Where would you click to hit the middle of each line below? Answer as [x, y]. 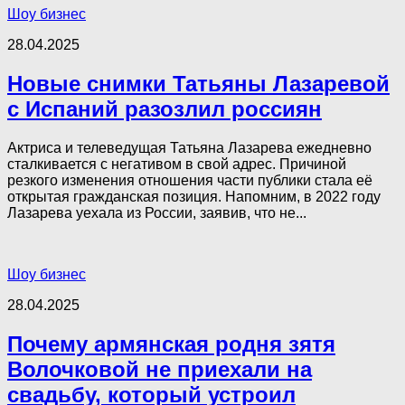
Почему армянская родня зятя [171, 344]
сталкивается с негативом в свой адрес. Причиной [177, 164]
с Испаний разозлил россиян [165, 108]
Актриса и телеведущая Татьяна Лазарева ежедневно [189, 147]
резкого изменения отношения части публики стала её [190, 180]
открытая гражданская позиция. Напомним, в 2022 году [194, 196]
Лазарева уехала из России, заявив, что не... [157, 212]
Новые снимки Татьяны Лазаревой [198, 83]
